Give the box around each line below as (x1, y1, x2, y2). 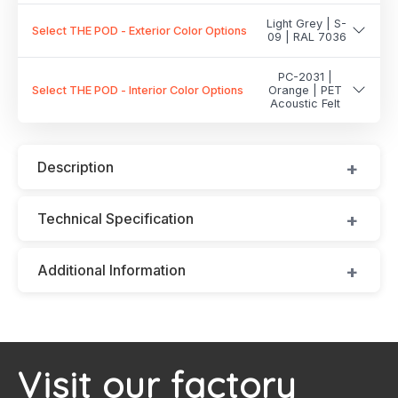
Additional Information (37, 260, 186, 279)
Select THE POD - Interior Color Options (32, 83, 243, 97)
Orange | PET (267, 83, 342, 97)
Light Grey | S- (267, 17, 346, 31)
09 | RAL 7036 (267, 30, 346, 44)
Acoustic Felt (269, 96, 340, 110)
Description (37, 157, 114, 176)
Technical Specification (37, 209, 194, 227)
